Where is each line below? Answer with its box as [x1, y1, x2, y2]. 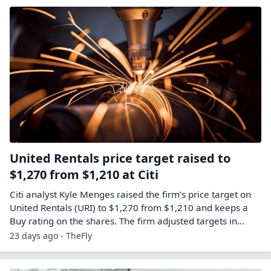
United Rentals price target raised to [10, 150, 230, 167]
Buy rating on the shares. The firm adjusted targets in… [10, 215, 244, 227]
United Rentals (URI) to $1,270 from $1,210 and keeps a [10, 201, 248, 214]
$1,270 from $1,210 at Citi [10, 166, 158, 183]
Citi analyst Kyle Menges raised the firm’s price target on [10, 188, 251, 201]
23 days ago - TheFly [10, 230, 92, 242]
